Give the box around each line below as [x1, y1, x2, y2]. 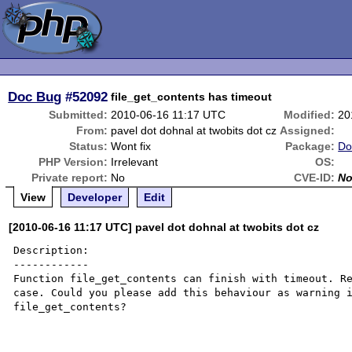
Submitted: [49, 108, 108, 121]
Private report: [31, 171, 108, 184]
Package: [285, 140, 335, 152]
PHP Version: [38, 156, 108, 168]
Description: [13, 244, 90, 256]
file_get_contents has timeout [111, 90, 273, 103]
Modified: [284, 108, 335, 121]
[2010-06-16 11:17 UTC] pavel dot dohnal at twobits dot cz [9, 221, 320, 233]
